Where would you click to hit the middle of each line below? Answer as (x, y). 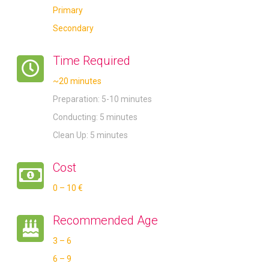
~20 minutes (77, 81)
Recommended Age (106, 221)
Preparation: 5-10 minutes (103, 99)
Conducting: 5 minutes (95, 117)
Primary (68, 11)
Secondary (74, 29)
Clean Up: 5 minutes (91, 135)
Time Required (92, 61)
